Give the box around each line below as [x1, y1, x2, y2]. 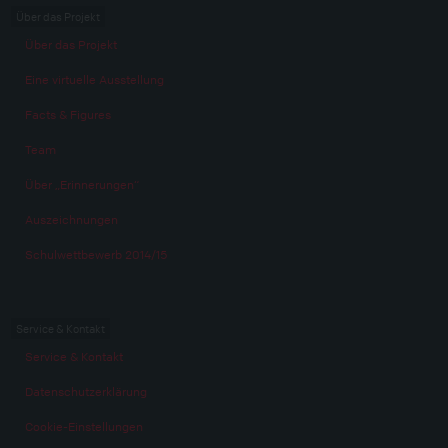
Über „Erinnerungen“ [24, 177, 139, 193]
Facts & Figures [24, 107, 111, 123]
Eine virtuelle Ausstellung [24, 72, 164, 88]
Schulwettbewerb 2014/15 [24, 247, 167, 263]
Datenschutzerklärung [24, 384, 147, 400]
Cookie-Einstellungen [24, 419, 143, 435]
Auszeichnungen [24, 212, 118, 228]
